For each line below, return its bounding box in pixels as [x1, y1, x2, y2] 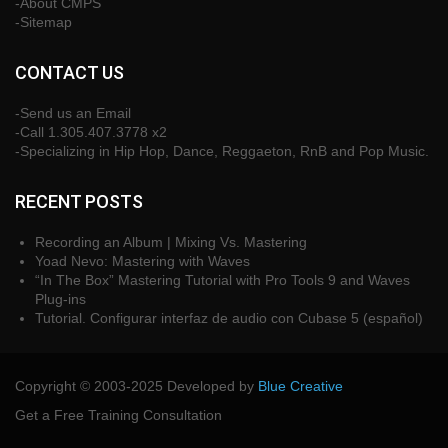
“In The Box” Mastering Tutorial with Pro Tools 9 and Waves [35, 272, 410, 288]
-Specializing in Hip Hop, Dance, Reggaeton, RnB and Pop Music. [15, 143, 429, 159]
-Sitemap [15, 14, 72, 30]
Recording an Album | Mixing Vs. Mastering [35, 234, 307, 250]
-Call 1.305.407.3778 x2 [15, 124, 167, 140]
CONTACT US [15, 62, 124, 83]
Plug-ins [35, 291, 86, 307]
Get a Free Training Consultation [15, 407, 222, 423]
